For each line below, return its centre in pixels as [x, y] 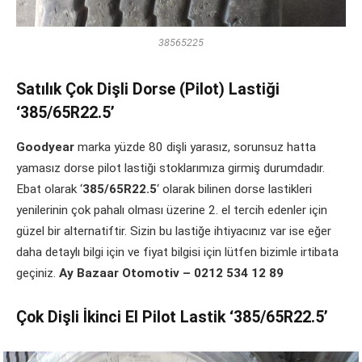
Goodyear [45, 147]
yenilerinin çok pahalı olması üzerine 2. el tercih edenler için [172, 210]
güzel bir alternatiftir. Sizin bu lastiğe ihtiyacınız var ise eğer [174, 232]
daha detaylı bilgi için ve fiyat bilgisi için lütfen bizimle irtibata [177, 253]
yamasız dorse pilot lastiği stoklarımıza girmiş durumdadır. [170, 168]
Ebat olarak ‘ [49, 189]
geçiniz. [38, 274]
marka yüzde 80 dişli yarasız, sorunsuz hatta [195, 147]
